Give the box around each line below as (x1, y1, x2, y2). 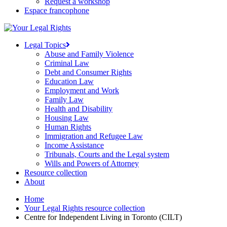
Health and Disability (45, 104, 112, 113)
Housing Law (45, 113, 89, 122)
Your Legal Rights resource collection (24, 204, 145, 212)
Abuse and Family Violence (45, 50, 134, 58)
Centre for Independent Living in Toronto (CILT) (24, 213, 182, 221)
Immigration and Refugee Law (45, 132, 143, 140)
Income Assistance (45, 141, 104, 149)
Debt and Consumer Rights (45, 68, 132, 77)
